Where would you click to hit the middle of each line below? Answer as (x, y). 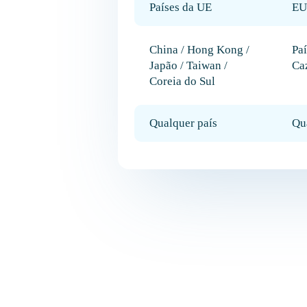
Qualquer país (183, 123)
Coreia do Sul (182, 81)
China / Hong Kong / (199, 50)
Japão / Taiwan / (188, 65)
